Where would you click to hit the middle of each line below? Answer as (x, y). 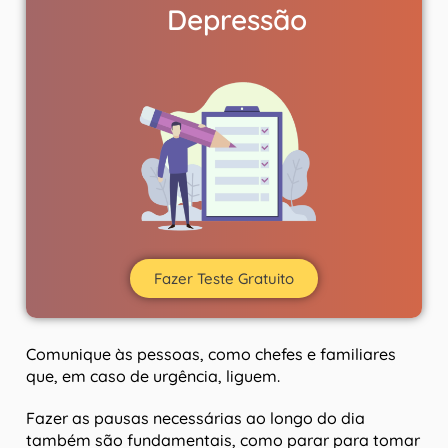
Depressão (236, 20)
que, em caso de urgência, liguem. (153, 376)
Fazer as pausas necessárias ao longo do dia (195, 418)
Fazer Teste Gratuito (224, 279)
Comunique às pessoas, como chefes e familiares (211, 354)
